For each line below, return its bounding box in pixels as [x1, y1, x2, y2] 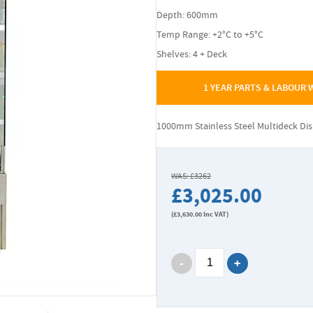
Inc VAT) [202, 210, 228, 219]
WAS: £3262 [171, 170, 211, 182]
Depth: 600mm [156, 8, 218, 21]
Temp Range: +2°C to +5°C [156, 28, 263, 41]
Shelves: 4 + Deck [156, 48, 227, 60]
